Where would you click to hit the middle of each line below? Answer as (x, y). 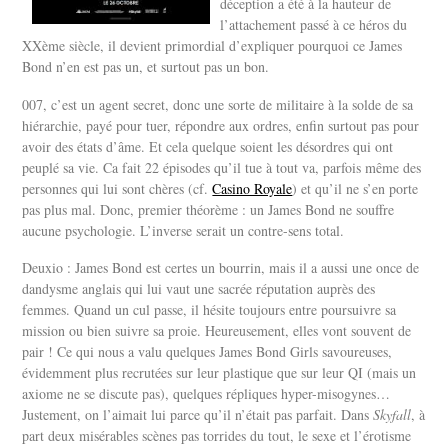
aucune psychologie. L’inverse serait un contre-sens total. (186, 230)
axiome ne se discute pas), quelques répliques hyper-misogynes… (206, 394)
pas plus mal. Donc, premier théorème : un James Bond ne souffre (208, 209)
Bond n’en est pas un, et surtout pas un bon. (146, 66)
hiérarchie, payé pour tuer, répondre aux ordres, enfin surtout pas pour (221, 125)
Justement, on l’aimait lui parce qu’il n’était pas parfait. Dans (198, 415)
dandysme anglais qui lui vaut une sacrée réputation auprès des (199, 289)
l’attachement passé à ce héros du (314, 24)
